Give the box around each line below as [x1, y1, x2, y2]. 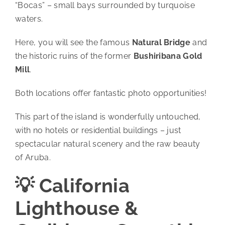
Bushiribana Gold [133, 51, 202, 61]
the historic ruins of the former [15, 51, 134, 61]
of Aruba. [15, 153, 51, 163]
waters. [15, 14, 43, 24]
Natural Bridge [132, 38, 191, 48]
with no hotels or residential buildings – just [15, 126, 181, 136]
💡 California [15, 174, 130, 197]
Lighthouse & [15, 197, 138, 220]
